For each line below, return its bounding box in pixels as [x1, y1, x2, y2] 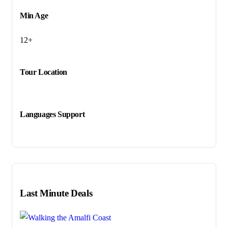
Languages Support [20, 110, 85, 119]
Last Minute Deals [20, 188, 93, 198]
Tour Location [20, 68, 67, 76]
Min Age [20, 11, 48, 20]
